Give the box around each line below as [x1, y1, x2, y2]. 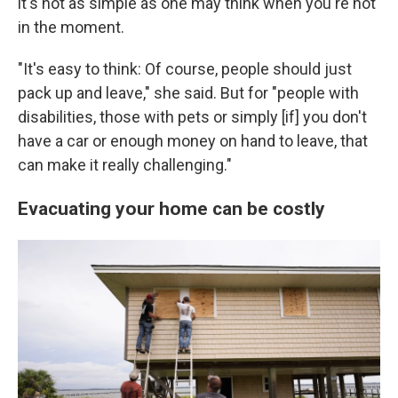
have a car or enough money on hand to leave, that [18, 131, 368, 150]
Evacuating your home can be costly [18, 196, 325, 219]
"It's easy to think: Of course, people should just [18, 59, 352, 78]
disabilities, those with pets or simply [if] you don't [18, 107, 367, 126]
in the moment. [18, 17, 124, 36]
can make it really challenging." [18, 155, 232, 174]
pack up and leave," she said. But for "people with [18, 83, 359, 102]
